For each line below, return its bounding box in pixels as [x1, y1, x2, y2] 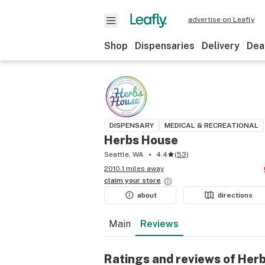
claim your [104, 176, 142, 185]
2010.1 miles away [104, 164, 164, 173]
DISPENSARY [109, 121, 154, 130]
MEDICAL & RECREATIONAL [164, 121, 258, 130]
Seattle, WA [104, 150, 144, 159]
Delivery [202, 40, 240, 51]
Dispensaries [135, 40, 195, 51]
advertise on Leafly [188, 15, 254, 24]
